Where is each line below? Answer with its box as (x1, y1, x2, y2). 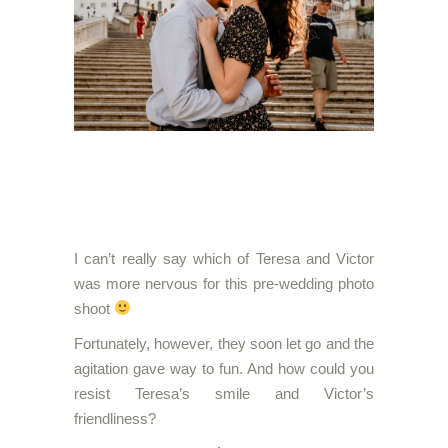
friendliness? (74, 409, 156, 427)
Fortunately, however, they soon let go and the (74, 334, 374, 352)
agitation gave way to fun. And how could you (74, 359, 374, 377)
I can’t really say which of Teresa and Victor (74, 249, 374, 267)
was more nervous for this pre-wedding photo (74, 274, 374, 292)
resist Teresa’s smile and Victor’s (74, 384, 374, 402)
